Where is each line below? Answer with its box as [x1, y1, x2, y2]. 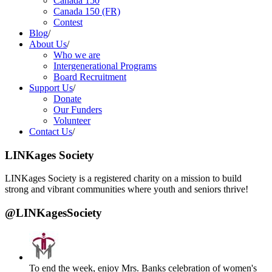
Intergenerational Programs [53, 60, 157, 71]
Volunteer [53, 115, 90, 126]
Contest [53, 16, 83, 27]
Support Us [29, 82, 73, 93]
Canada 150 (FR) [53, 5, 120, 16]
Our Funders [53, 104, 102, 115]
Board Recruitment [53, 71, 126, 82]
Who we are [53, 49, 100, 60]
